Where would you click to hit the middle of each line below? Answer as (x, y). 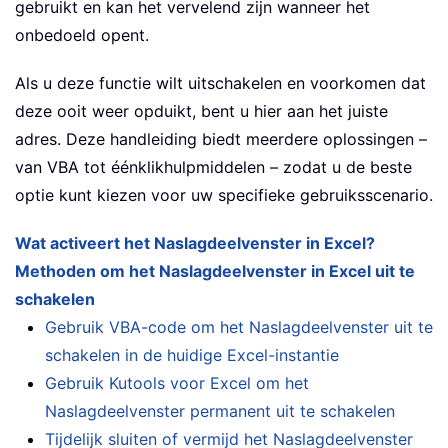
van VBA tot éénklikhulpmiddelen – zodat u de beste (213, 167)
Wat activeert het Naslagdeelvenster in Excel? (195, 243)
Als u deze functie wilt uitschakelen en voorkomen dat (220, 83)
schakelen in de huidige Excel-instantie (192, 355)
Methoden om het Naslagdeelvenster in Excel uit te (215, 271)
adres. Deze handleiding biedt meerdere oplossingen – (221, 139)
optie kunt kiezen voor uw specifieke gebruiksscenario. (224, 195)
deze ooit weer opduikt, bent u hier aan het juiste (201, 111)
